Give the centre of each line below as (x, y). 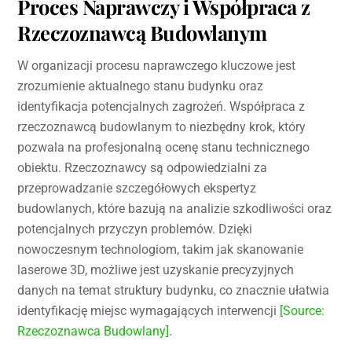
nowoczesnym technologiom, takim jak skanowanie (161, 250)
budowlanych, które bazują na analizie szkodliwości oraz (175, 209)
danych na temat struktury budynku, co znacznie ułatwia (174, 291)
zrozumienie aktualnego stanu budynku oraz (141, 86)
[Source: (302, 311)
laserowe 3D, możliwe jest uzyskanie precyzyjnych (156, 270)
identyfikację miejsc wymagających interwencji (149, 311)
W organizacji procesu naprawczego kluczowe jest (157, 66)
